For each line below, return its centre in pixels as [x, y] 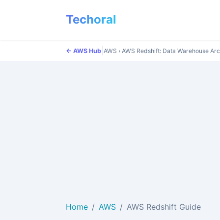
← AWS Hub [83, 51]
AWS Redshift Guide [164, 207]
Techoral [91, 20]
